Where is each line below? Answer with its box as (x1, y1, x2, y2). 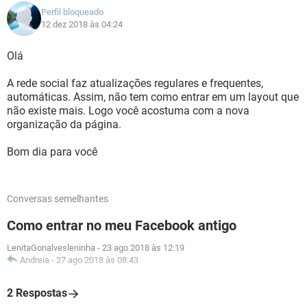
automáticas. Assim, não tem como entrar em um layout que (7, 90, 299, 103)
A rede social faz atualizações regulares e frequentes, (7, 77, 263, 90)
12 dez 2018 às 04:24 (41, 19, 123, 29)
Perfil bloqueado (41, 7, 103, 17)
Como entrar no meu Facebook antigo (7, 217, 236, 234)
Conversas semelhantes (7, 193, 108, 204)
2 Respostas (7, 286, 67, 299)
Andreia (20, 255, 49, 265)
